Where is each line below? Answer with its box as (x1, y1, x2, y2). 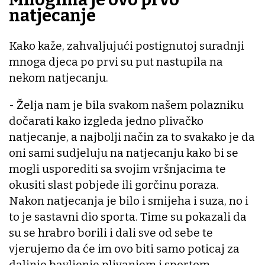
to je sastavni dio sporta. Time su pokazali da (9, 209, 247, 224)
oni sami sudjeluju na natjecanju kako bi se (9, 146, 238, 160)
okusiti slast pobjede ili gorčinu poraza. (9, 177, 219, 192)
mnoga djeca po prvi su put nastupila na (9, 54, 223, 69)
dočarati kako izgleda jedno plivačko (9, 114, 203, 128)
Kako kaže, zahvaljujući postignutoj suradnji (9, 38, 244, 53)
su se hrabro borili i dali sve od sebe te (9, 225, 213, 240)
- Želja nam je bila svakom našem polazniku (9, 98, 244, 112)
